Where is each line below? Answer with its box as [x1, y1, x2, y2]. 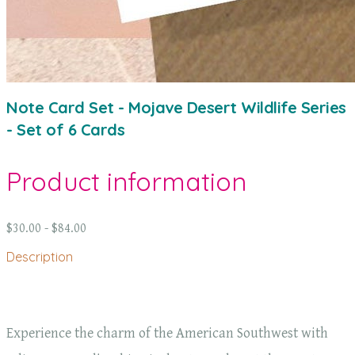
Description [6, 249, 73, 265]
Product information [6, 165, 246, 197]
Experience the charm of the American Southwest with [6, 325, 328, 342]
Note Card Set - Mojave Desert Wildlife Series [6, 97, 346, 118]
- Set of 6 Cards [6, 120, 124, 140]
